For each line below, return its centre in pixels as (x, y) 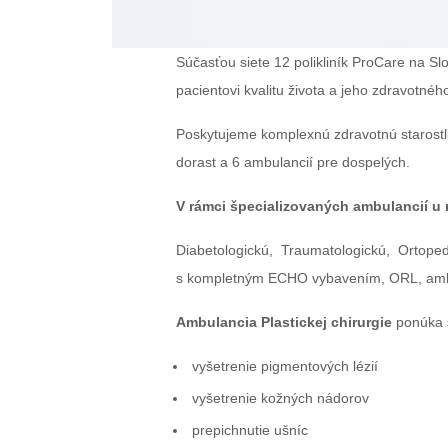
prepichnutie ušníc (250, 430)
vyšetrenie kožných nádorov (280, 398)
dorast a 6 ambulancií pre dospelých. (293, 162)
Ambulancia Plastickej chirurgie (284, 322)
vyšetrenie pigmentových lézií (285, 366)
